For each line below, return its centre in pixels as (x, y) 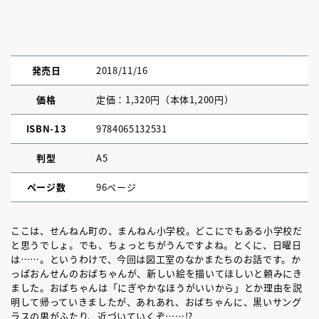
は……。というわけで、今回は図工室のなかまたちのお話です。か (156, 259)
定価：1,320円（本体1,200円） (165, 99)
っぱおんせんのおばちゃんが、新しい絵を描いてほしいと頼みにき (157, 273)
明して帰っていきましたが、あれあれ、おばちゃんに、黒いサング (156, 302)
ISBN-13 (46, 129)
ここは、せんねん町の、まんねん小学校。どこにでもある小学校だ (157, 230)
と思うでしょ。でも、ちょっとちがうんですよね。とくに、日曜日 (156, 245)
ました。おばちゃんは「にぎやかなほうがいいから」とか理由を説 (157, 287)
